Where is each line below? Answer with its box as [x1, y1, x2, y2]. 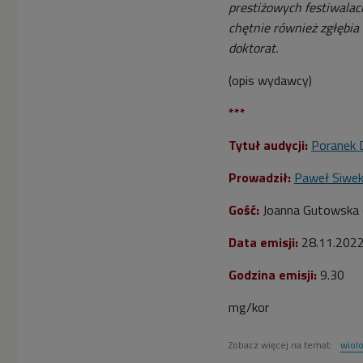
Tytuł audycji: [228, 135, 308, 155]
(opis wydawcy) [228, 70, 312, 90]
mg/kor [228, 297, 269, 317]
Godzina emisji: [228, 264, 317, 284]
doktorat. [228, 37, 281, 58]
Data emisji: [228, 232, 298, 252]
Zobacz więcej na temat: [228, 336, 335, 352]
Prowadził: [228, 167, 294, 187]
